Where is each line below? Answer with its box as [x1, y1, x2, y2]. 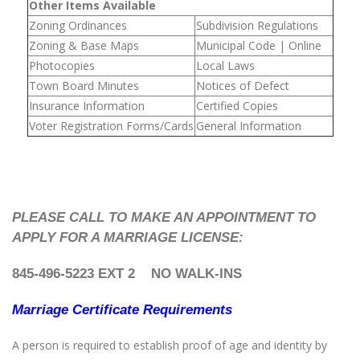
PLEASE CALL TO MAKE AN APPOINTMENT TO [12, 210, 316, 225]
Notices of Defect [195, 78, 289, 93]
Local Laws [195, 58, 255, 73]
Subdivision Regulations [195, 18, 318, 33]
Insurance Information [28, 98, 145, 113]
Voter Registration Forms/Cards [28, 118, 194, 133]
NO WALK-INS [151, 266, 242, 281]
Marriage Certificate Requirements [12, 302, 232, 317]
